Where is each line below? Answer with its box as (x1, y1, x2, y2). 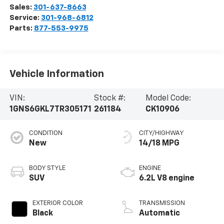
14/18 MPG (139, 139, 179, 148)
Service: (9, 14, 41, 22)
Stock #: (93, 94, 125, 103)
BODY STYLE (28, 165, 65, 172)
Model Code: (145, 94, 191, 103)
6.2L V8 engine (139, 174, 194, 183)
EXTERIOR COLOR (32, 200, 83, 207)
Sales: (9, 3, 33, 11)
